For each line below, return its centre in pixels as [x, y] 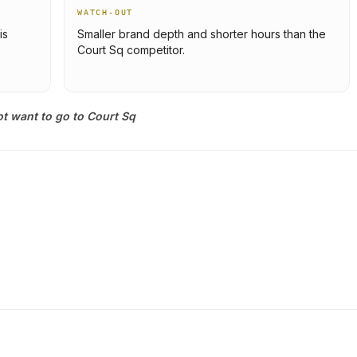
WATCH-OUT [106, 12]
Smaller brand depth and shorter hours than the [202, 34]
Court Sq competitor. [131, 50]
